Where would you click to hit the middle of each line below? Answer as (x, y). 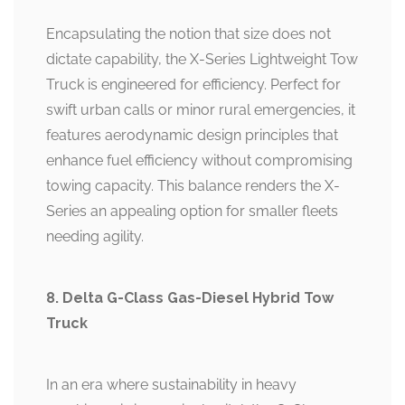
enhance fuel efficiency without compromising (199, 161)
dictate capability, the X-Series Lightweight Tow (202, 60)
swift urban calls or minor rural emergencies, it (201, 110)
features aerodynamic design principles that (192, 136)
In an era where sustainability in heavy (171, 385)
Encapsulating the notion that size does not (188, 34)
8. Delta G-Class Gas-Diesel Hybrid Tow (190, 298)
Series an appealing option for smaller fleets (192, 212)
